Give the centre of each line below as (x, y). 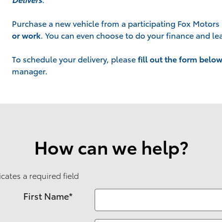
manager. (30, 71)
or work (26, 35)
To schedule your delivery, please (75, 59)
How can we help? (111, 146)
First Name (46, 195)
